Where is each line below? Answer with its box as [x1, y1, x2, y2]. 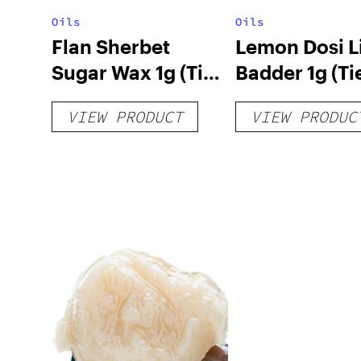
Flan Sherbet [52, 35, 170, 58]
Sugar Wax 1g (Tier [52, 60, 222, 84]
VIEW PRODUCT [67, 106, 183, 127]
